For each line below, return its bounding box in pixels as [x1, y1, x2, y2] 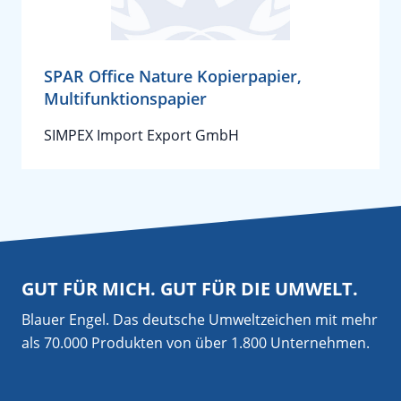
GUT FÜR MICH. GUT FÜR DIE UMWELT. [21, 277, 358, 301]
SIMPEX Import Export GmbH [44, 125, 239, 145]
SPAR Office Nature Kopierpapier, [44, 65, 302, 87]
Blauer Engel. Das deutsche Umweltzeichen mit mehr [21, 310, 378, 329]
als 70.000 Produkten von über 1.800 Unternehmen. [21, 333, 370, 353]
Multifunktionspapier [44, 88, 207, 109]
